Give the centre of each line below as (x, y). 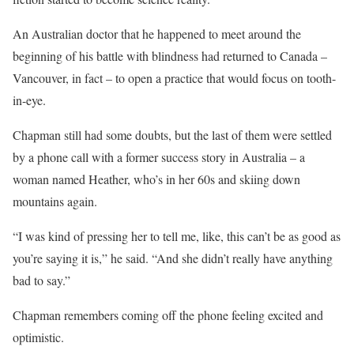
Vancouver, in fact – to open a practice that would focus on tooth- (174, 77)
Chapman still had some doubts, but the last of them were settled (172, 134)
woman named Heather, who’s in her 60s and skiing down (156, 179)
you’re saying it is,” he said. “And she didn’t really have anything (173, 258)
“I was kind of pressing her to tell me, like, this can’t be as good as (177, 235)
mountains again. (55, 201)
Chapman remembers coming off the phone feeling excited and (168, 314)
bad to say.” (41, 280)
